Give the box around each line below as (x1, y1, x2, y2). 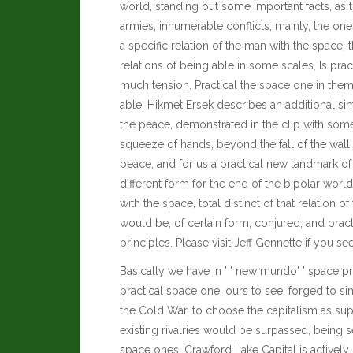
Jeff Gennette (234, 236, 302, 249)
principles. (120, 236, 176, 249)
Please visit (176, 236, 234, 249)
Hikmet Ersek (147, 98, 214, 111)
